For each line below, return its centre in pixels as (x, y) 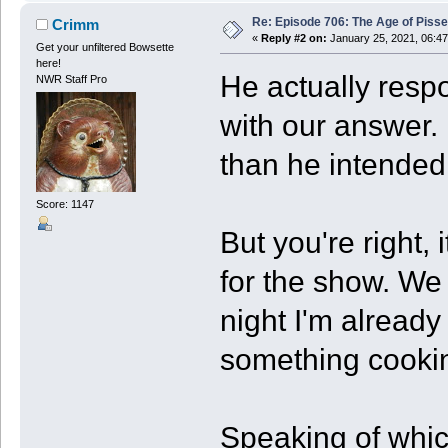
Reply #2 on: (293, 37)
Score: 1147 (64, 204)
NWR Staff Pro (71, 78)
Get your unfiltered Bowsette (104, 46)
